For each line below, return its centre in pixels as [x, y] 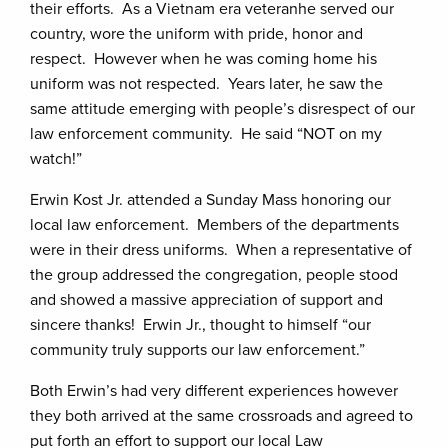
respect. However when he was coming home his [203, 59]
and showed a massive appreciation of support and [206, 300]
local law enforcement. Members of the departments [214, 225]
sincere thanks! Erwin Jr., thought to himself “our [200, 325]
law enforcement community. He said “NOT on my [206, 134]
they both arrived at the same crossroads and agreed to [221, 416]
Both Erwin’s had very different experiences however [214, 391]
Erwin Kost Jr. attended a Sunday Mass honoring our [210, 200]
